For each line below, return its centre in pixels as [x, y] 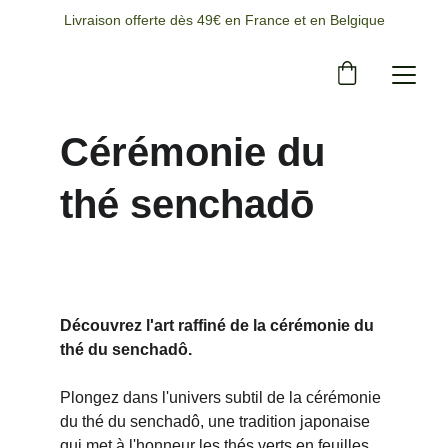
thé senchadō [187, 204]
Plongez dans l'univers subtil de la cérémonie [222, 397]
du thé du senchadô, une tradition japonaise [217, 421]
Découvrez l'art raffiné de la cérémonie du [219, 325]
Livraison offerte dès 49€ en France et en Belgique [224, 20]
